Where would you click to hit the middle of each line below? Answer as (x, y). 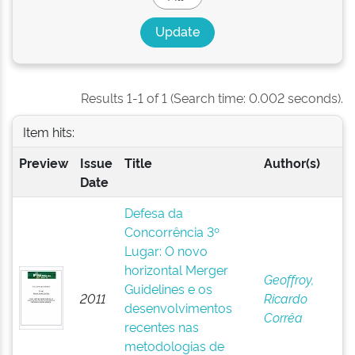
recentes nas (161, 326)
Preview (43, 162)
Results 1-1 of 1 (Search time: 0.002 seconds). (212, 97)
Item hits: (48, 131)
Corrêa (283, 317)
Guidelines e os (168, 288)
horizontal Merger (176, 269)
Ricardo (285, 298)
